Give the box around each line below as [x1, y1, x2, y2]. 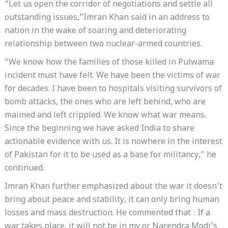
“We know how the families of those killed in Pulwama [4, 58, 214, 69]
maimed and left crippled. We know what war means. [4, 110, 206, 122]
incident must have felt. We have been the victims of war [4, 71, 220, 82]
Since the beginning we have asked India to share [4, 124, 194, 135]
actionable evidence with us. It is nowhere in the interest [4, 137, 222, 148]
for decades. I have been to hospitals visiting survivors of [4, 84, 222, 95]
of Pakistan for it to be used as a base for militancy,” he [4, 150, 216, 161]
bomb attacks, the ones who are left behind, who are [4, 97, 206, 108]
